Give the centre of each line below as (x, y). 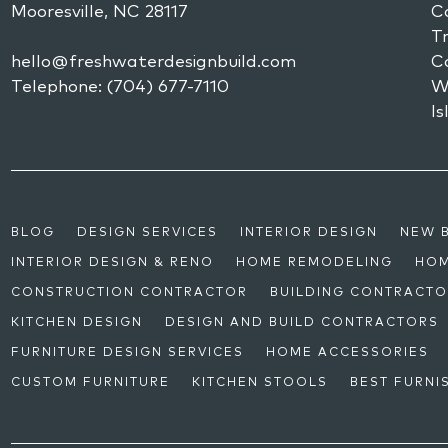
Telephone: (59, 85)
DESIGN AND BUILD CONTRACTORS (302, 321)
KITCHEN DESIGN (77, 321)
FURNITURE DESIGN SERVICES (128, 351)
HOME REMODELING (315, 261)
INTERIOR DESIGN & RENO (113, 261)
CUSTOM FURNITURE (91, 381)
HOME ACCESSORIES (348, 351)
